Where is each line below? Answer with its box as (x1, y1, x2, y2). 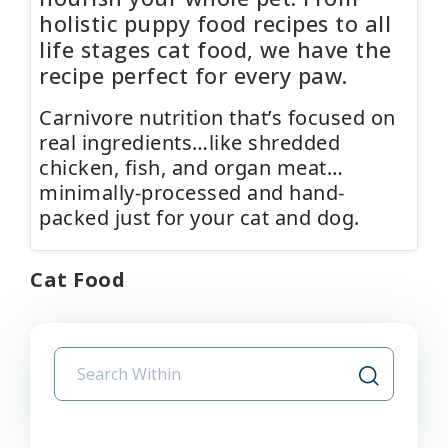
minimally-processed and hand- (39, 179, 345, 207)
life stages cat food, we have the (39, 35, 392, 65)
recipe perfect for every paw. (39, 61, 348, 91)
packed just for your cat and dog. (39, 204, 360, 232)
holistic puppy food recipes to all (39, 9, 391, 39)
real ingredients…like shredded (39, 129, 340, 157)
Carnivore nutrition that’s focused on (39, 104, 396, 132)
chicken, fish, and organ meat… (39, 154, 343, 182)
